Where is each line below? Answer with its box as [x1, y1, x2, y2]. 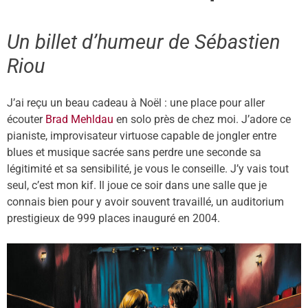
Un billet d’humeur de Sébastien [7, 30, 280, 54]
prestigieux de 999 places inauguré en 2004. [7, 212, 220, 225]
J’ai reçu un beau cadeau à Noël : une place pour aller [7, 96, 265, 109]
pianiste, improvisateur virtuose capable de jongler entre [7, 129, 276, 142]
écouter [7, 113, 45, 126]
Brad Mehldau [45, 113, 113, 126]
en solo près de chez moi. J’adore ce [113, 113, 291, 126]
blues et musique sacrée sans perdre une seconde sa [7, 146, 261, 159]
